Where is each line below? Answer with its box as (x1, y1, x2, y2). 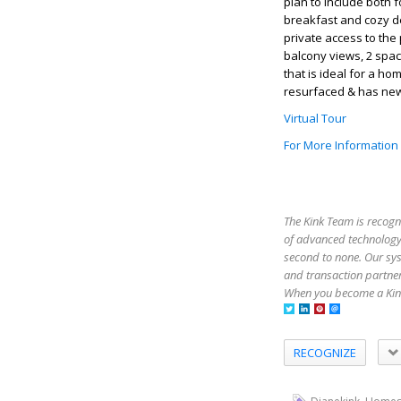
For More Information (284, 137, 398, 154)
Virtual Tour (284, 110, 346, 127)
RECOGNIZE (294, 344, 356, 361)
